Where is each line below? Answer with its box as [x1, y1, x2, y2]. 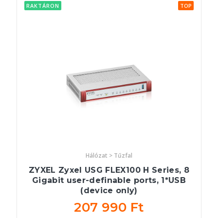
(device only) [80, 186, 138, 196]
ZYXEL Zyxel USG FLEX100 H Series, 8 [29, 165, 189, 175]
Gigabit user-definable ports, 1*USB [32, 176, 186, 185]
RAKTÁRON [26, 2, 59, 10]
